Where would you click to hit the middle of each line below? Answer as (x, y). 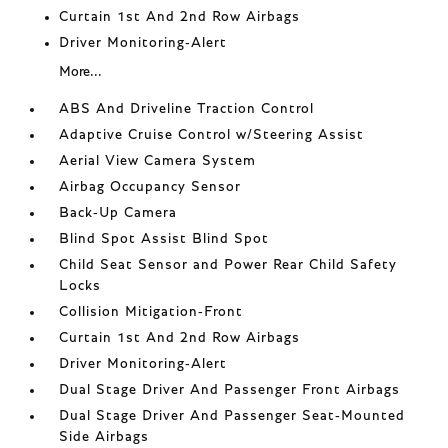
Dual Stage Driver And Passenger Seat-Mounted (232, 415)
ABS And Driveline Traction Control (187, 108)
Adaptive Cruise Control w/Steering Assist (212, 134)
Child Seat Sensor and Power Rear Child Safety (228, 264)
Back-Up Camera (118, 212)
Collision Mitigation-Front (151, 311)
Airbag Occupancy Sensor (150, 186)
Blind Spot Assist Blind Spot (164, 238)
